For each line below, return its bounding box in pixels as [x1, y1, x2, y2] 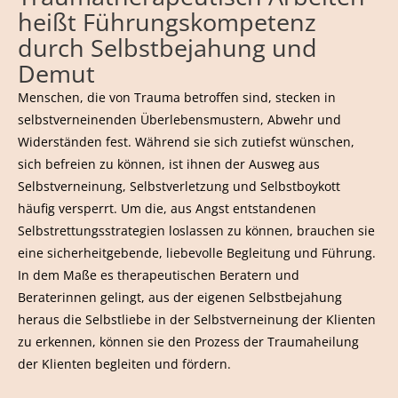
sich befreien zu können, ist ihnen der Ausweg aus [18, 155, 320, 172]
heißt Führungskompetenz [18, 4, 316, 38]
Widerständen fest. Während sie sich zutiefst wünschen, [18, 132, 354, 150]
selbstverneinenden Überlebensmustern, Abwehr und [18, 110, 341, 128]
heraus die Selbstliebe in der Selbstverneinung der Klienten [18, 310, 376, 328]
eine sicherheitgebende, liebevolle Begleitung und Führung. [18, 243, 376, 261]
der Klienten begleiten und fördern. [18, 354, 231, 372]
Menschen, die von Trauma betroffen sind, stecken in [18, 88, 336, 106]
